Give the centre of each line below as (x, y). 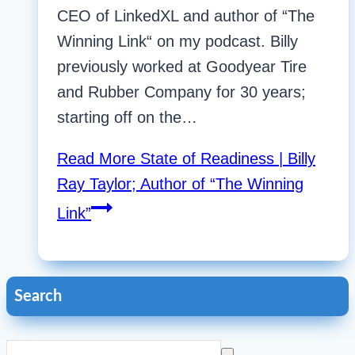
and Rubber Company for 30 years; (181, 92)
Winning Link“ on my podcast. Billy (177, 42)
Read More (96, 159)
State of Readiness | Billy (225, 159)
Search (38, 297)
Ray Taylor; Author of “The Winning (180, 184)
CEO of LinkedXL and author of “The (186, 16)
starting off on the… (127, 118)
